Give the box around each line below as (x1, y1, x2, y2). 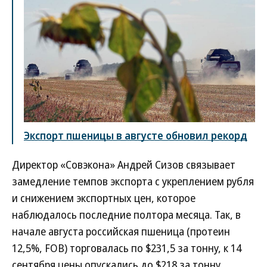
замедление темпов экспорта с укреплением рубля (12, 174, 254, 189)
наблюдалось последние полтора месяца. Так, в (12, 207, 241, 222)
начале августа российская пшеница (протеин (12, 224, 230, 239)
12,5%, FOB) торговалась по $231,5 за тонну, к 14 (12, 241, 241, 256)
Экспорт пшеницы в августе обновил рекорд (24, 128, 247, 143)
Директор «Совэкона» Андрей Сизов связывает (12, 157, 235, 172)
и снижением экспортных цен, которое (12, 191, 195, 206)
